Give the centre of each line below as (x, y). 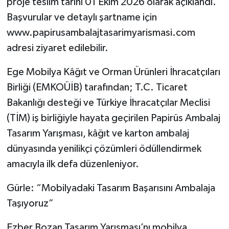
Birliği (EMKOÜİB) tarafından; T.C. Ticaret (97, 88)
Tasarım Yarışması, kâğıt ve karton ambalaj (98, 134)
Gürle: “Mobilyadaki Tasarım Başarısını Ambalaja (111, 188)
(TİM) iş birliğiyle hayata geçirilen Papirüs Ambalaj (113, 118)
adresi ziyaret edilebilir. (57, 48)
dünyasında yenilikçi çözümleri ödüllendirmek (104, 149)
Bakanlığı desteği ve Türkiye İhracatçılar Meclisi (108, 103)
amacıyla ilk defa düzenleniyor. (73, 164)
